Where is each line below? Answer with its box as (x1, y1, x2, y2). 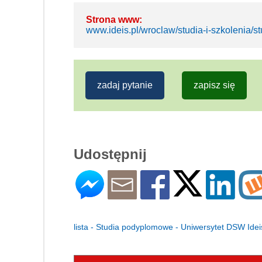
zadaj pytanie (97, 80, 153, 90)
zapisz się (194, 80, 235, 90)
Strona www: (86, 14, 142, 25)
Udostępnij (74, 146, 147, 162)
